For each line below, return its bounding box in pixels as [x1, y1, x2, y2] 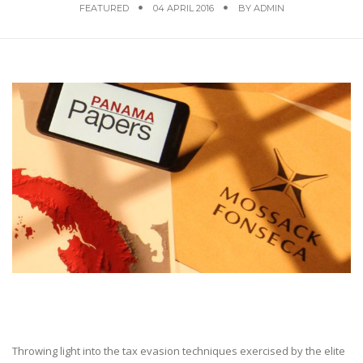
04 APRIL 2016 [152, 2, 214, 14]
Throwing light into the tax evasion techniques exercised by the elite [12, 343, 345, 358]
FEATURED [79, 2, 129, 14]
